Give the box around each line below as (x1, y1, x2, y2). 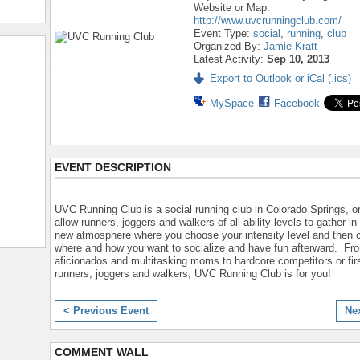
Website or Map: (194, 2, 270, 14)
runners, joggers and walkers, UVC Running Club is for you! (55, 267, 331, 280)
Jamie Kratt (264, 40, 317, 52)
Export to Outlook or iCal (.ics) (210, 72, 351, 84)
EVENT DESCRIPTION (55, 161, 171, 174)
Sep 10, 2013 (267, 53, 329, 65)
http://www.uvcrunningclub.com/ (194, 14, 342, 27)
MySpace (210, 97, 254, 109)
